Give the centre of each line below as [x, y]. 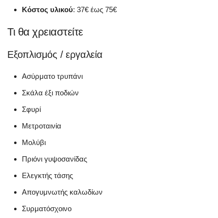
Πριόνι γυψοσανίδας [54, 159]
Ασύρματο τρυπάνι [52, 76]
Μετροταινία [42, 126]
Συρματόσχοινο [47, 208]
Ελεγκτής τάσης [47, 175]
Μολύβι [34, 142]
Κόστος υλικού [47, 9]
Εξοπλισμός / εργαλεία [55, 54]
